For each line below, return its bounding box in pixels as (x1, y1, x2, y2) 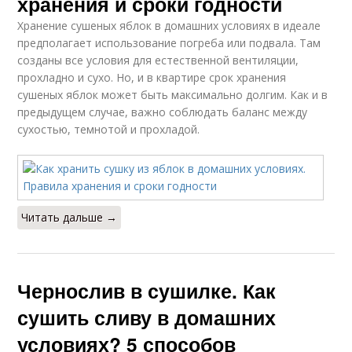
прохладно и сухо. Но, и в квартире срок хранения (17, 70, 287, 85)
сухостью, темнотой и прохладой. (17, 122, 200, 137)
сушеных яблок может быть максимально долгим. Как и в (17, 87, 328, 102)
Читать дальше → (21, 210, 118, 225)
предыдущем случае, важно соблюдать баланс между (17, 104, 308, 119)
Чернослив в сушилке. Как (17, 277, 277, 305)
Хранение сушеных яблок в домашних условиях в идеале (17, 18, 321, 33)
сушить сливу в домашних (17, 303, 277, 332)
